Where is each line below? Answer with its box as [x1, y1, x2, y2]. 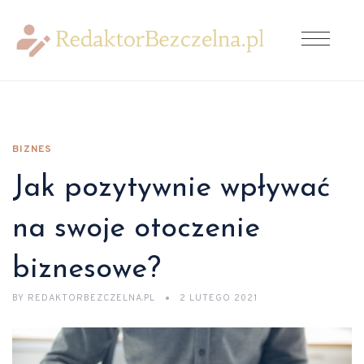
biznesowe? [12, 255, 161, 284]
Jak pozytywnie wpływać [12, 174, 330, 203]
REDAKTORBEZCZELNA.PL [24, 292, 158, 304]
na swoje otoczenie [12, 214, 260, 244]
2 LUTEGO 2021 [180, 292, 258, 304]
